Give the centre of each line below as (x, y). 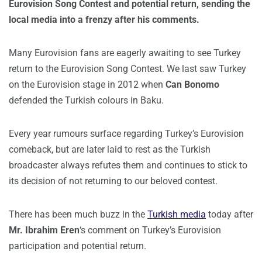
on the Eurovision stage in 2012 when (87, 85)
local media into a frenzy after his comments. (104, 20)
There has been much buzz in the (78, 215)
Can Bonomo (192, 85)
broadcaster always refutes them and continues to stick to (128, 166)
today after (230, 215)
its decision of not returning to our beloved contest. (113, 181)
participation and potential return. (77, 246)
